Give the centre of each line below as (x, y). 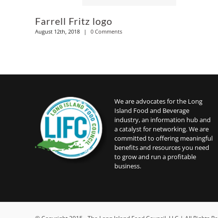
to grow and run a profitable (155, 157)
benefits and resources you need (162, 148)
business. (128, 166)
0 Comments (106, 32)
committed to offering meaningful (163, 138)
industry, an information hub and (163, 120)
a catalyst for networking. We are (162, 129)
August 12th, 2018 (57, 32)
